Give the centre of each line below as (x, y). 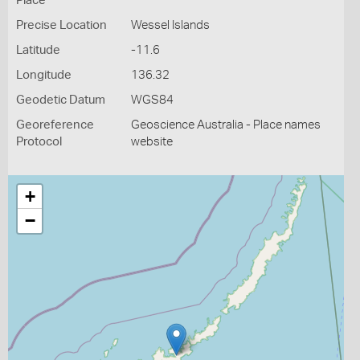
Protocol (39, 142)
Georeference (55, 125)
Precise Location (61, 25)
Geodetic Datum (61, 100)
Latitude (38, 50)
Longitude (44, 75)
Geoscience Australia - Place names (225, 125)
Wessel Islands (170, 25)
